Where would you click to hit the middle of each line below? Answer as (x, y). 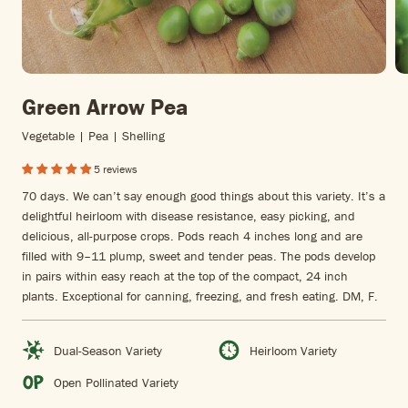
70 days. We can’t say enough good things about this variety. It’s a (204, 196)
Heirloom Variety (293, 350)
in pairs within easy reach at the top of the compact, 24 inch (185, 276)
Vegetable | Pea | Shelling (93, 136)
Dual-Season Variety (108, 350)
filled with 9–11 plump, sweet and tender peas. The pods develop (199, 256)
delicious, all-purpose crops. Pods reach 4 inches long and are (192, 236)
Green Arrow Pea (105, 107)
